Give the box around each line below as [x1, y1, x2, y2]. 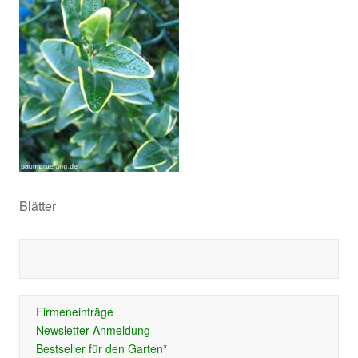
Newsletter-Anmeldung [35, 322, 150, 338]
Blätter [18, 197, 56, 215]
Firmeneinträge [35, 304, 113, 320]
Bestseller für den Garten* [35, 340, 167, 356]
